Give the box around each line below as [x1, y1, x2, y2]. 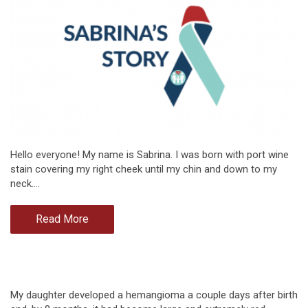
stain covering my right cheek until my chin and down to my [10, 163, 277, 176]
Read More [36, 212, 89, 226]
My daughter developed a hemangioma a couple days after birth [10, 289, 298, 302]
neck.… [10, 177, 40, 190]
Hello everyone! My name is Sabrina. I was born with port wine [10, 148, 289, 162]
